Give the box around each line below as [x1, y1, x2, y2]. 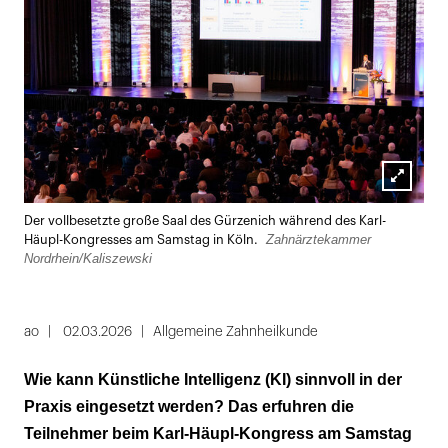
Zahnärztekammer [266, 231, 371, 247]
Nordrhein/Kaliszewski [24, 250, 152, 266]
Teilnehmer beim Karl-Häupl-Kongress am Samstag [24, 424, 412, 442]
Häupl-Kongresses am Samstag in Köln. [24, 233, 261, 246]
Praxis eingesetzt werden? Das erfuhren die [24, 397, 354, 415]
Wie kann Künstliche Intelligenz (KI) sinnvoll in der [24, 370, 402, 388]
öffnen [381, 221, 430, 238]
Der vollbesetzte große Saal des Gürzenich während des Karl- [24, 214, 386, 227]
